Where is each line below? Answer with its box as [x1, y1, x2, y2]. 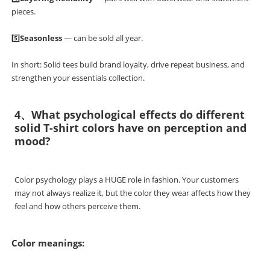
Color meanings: [11, 237, 85, 250]
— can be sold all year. [62, 33, 143, 44]
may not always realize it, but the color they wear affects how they [14, 187, 251, 199]
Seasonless [20, 33, 63, 44]
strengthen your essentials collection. [11, 72, 145, 84]
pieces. [11, 6, 36, 17]
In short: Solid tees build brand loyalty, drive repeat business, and [11, 59, 245, 71]
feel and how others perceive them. [14, 201, 141, 212]
